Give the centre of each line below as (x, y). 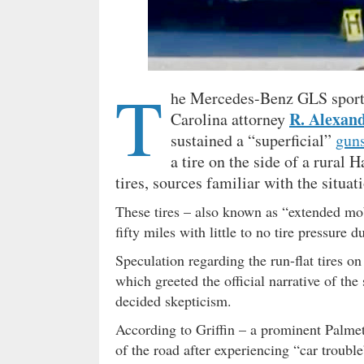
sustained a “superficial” (253, 140)
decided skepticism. (173, 301)
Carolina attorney (230, 119)
